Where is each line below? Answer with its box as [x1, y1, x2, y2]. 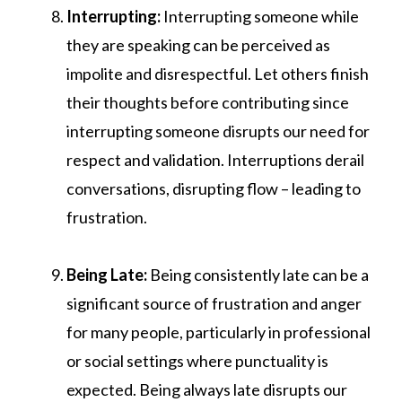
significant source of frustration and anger [66, 293, 362, 313]
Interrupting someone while [161, 5, 359, 26]
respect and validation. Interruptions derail [66, 149, 364, 170]
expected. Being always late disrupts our [66, 379, 347, 399]
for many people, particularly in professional [66, 321, 371, 342]
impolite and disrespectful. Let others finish [66, 63, 369, 83]
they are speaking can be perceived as [66, 34, 330, 55]
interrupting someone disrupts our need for [66, 120, 370, 141]
